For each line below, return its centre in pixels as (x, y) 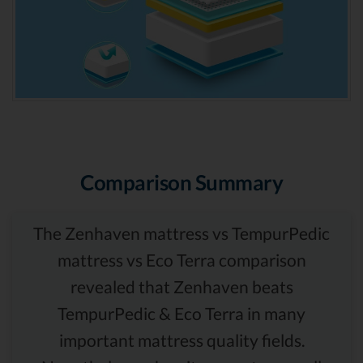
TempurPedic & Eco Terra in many (181, 314)
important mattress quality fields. (181, 340)
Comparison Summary (181, 183)
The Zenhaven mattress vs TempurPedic (181, 233)
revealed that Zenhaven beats (181, 287)
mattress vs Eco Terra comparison (181, 260)
